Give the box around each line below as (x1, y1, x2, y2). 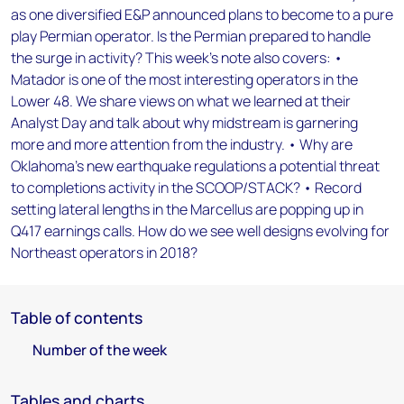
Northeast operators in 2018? (11, 243, 197, 262)
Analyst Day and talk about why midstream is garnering (11, 113, 358, 133)
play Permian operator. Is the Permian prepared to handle (11, 26, 371, 46)
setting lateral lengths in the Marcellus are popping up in (11, 199, 363, 219)
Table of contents (11, 307, 142, 328)
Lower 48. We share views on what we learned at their (11, 91, 351, 111)
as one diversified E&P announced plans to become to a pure (11, 5, 393, 24)
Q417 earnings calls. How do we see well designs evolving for (11, 221, 390, 241)
